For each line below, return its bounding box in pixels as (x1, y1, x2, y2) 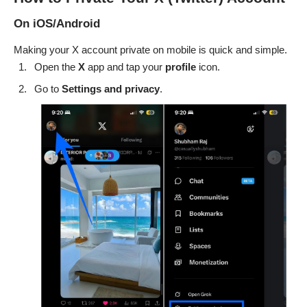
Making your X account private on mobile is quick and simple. (14, 43, 287, 56)
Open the (34, 60, 78, 73)
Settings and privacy (62, 83, 160, 95)
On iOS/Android (14, 17, 100, 31)
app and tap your (85, 60, 165, 73)
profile (165, 60, 196, 73)
